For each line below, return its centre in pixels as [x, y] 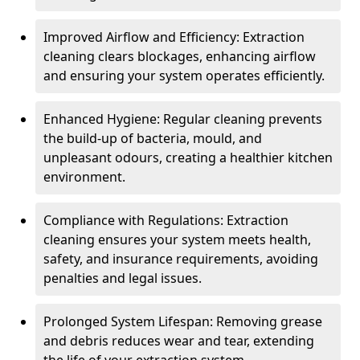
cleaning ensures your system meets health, [177, 239]
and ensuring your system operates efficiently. [184, 76]
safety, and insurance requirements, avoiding [181, 259]
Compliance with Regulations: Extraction [166, 220]
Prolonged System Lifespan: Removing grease [183, 321]
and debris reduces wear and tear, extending [179, 341]
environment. [84, 177]
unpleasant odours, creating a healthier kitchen [188, 157]
